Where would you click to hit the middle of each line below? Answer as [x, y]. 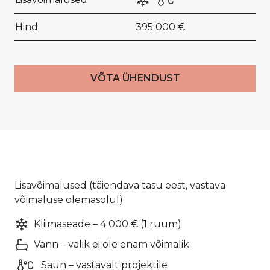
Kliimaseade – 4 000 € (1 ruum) [108, 224]
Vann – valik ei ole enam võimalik [111, 244]
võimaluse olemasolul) [69, 200]
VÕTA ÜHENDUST [135, 78]
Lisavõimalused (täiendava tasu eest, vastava [120, 185]
